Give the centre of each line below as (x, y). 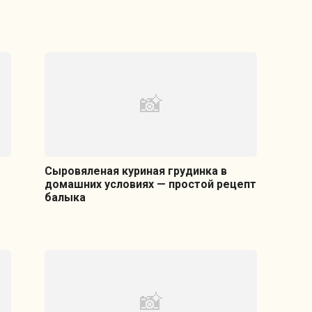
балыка (65, 198)
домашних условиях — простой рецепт (151, 185)
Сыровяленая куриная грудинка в (136, 171)
